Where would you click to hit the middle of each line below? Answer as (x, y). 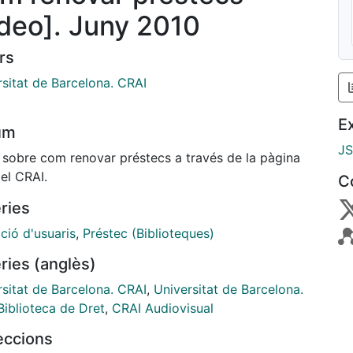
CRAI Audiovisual (163, 308)
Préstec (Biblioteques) (149, 233)
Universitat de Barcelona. (229, 289)
